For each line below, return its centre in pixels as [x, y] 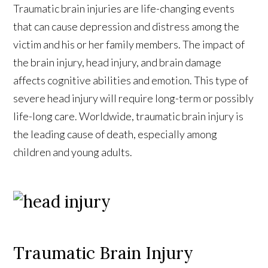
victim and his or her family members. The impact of [129, 44]
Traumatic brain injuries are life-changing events [124, 8]
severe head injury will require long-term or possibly [134, 98]
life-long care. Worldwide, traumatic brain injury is [129, 116]
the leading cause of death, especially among [115, 134]
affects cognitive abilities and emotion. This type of [131, 80]
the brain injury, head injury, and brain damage [118, 62]
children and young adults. [73, 152]
